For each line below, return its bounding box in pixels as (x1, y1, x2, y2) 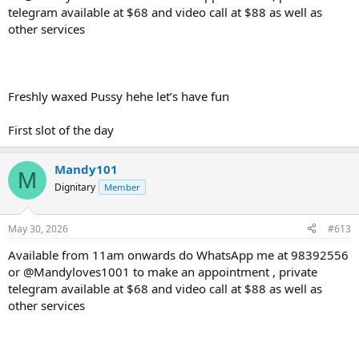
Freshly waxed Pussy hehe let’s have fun (8, 88, 229, 104)
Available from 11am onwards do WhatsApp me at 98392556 (8, 246, 349, 263)
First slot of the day (8, 122, 114, 138)
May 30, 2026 (8, 221, 68, 236)
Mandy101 (54, 161, 118, 177)
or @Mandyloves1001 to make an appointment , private (8, 263, 317, 280)
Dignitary (54, 180, 95, 194)
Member (104, 181, 140, 193)
